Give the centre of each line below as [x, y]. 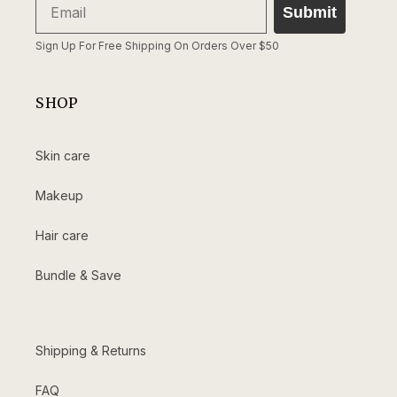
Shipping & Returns [91, 350]
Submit [310, 12]
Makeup [59, 195]
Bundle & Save [78, 275]
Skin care [63, 156]
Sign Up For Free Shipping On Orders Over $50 [157, 46]
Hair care [62, 235]
